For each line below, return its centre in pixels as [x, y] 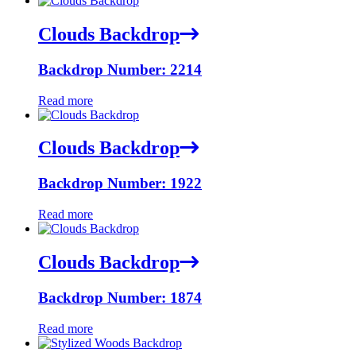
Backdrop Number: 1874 [120, 297]
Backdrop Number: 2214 [120, 69]
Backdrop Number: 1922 [120, 184]
